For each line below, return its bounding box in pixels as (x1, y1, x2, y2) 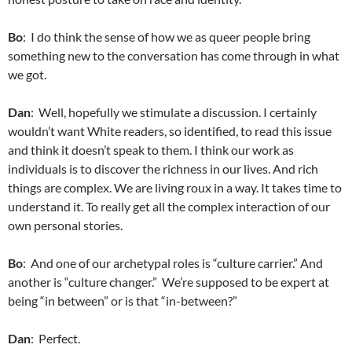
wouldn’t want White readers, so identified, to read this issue (8, 123, 332, 138)
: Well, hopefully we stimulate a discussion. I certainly (31, 104, 317, 119)
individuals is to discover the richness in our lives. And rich (8, 161, 318, 176)
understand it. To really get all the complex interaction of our (8, 199, 330, 214)
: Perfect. (31, 331, 80, 346)
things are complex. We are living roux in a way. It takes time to (8, 180, 342, 195)
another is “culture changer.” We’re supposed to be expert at (8, 274, 329, 289)
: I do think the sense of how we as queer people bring (23, 29, 310, 44)
